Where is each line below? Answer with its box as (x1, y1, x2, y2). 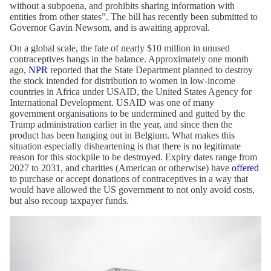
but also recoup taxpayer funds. (10, 195, 129, 206)
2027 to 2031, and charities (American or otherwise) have (10, 162, 232, 173)
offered (232, 162, 259, 173)
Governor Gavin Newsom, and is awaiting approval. (10, 22, 210, 33)
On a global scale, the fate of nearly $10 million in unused (10, 42, 230, 53)
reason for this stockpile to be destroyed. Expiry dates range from (10, 151, 257, 162)
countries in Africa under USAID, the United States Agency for (10, 86, 252, 97)
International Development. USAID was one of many (10, 97, 214, 108)
